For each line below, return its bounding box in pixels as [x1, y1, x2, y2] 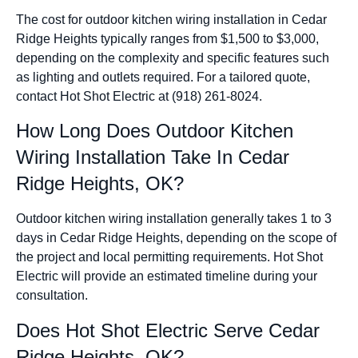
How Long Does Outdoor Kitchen [16, 120, 293, 142]
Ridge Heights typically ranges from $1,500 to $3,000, [16, 31, 319, 46]
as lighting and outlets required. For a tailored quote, [16, 70, 310, 84]
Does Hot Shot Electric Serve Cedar [16, 319, 320, 341]
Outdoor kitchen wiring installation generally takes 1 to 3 [16, 212, 332, 226]
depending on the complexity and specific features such [16, 50, 329, 65]
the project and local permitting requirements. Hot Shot [16, 250, 323, 265]
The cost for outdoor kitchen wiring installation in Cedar [16, 12, 327, 26]
